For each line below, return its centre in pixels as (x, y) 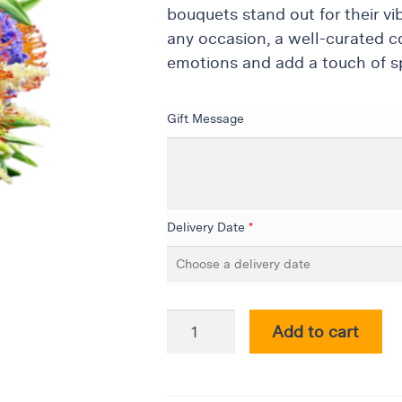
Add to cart (316, 332)
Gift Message (205, 119)
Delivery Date (205, 227)
